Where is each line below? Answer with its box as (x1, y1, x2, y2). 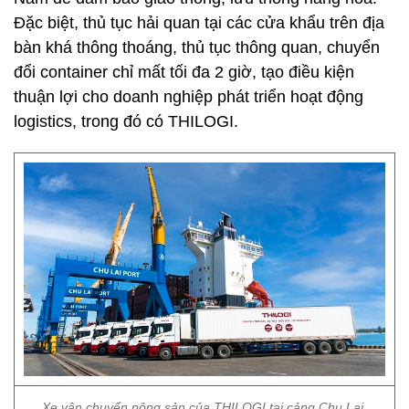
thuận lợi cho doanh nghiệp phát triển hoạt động (14, 88, 363, 106)
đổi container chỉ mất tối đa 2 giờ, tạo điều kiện (14, 63, 354, 81)
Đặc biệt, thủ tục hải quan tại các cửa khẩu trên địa (14, 14, 384, 32)
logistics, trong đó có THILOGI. (14, 112, 238, 131)
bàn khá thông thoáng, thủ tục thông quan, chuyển (14, 38, 380, 57)
